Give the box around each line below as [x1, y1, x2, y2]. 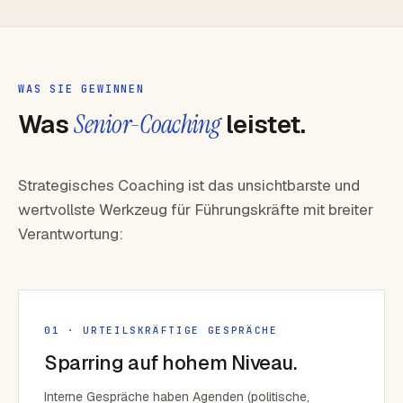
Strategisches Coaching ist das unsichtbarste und [18, 175, 360, 195]
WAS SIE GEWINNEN [18, 82, 145, 96]
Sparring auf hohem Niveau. [44, 350, 297, 375]
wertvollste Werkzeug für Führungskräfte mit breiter [18, 200, 373, 219]
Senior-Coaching [74, 108, 220, 141]
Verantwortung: [18, 224, 123, 244]
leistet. [219, 108, 306, 140]
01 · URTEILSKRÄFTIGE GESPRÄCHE [44, 324, 278, 336]
